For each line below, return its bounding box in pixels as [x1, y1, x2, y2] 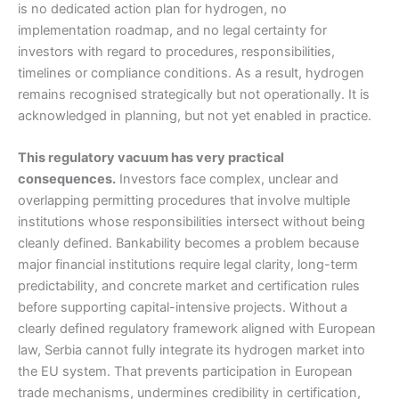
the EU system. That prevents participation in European [18, 363, 353, 380]
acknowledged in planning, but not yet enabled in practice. [18, 107, 371, 124]
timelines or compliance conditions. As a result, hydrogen [18, 64, 364, 81]
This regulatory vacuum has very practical [18, 150, 284, 167]
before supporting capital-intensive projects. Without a [18, 299, 347, 316]
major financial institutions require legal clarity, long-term [18, 256, 358, 273]
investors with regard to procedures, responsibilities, [18, 43, 335, 60]
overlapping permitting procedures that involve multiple [18, 192, 350, 209]
